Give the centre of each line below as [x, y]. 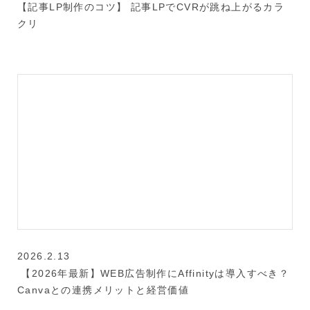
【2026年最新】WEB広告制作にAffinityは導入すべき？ [154, 273]
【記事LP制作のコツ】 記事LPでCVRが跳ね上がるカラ [151, 7]
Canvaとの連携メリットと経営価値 [103, 290]
